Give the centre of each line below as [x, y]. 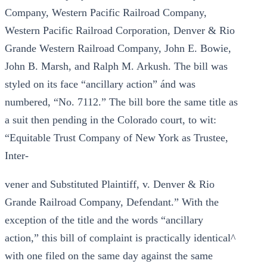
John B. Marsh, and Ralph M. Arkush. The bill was [116, 66]
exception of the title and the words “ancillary [104, 220]
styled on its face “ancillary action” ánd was [100, 84]
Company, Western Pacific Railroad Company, [106, 13]
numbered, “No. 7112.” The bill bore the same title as [121, 102]
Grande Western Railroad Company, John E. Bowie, [118, 48]
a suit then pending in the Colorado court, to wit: [111, 120]
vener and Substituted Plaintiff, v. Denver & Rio [110, 184]
